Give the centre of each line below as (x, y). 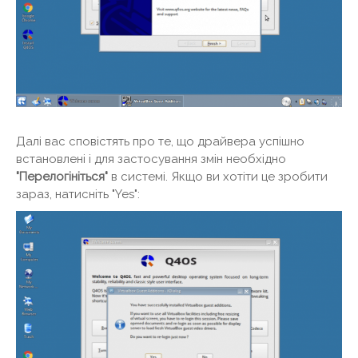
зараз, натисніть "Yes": (78, 195)
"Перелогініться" (62, 177)
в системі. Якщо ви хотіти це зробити (218, 177)
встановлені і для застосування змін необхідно (151, 159)
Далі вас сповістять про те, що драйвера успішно (160, 142)
